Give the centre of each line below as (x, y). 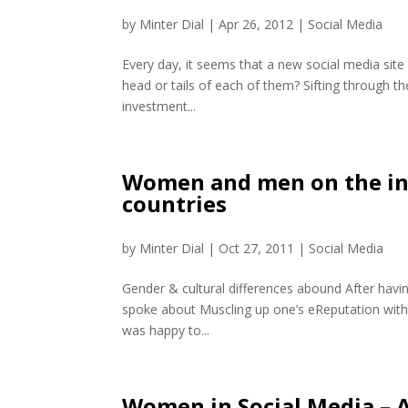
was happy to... (166, 330)
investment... (159, 106)
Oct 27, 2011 (257, 248)
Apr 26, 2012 (256, 24)
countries (175, 204)
